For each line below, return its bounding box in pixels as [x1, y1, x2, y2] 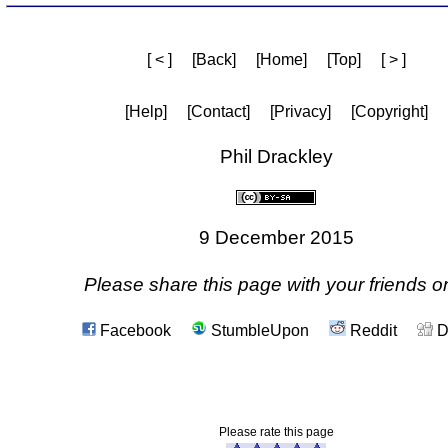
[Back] [191, 50, 236, 68]
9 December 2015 [198, 227, 354, 249]
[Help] [124, 102, 167, 120]
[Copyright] [350, 102, 428, 120]
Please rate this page [226, 424, 334, 439]
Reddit [345, 321, 397, 339]
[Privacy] [269, 102, 331, 120]
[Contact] [186, 102, 250, 120]
